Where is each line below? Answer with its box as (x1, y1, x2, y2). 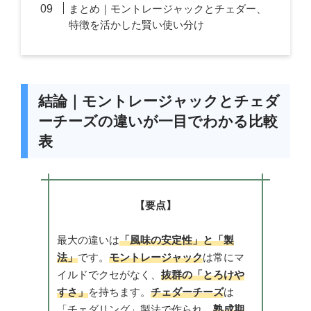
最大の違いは (56, 234, 119, 246)
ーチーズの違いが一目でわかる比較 (37, 113, 278, 130)
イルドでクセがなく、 (56, 269, 161, 281)
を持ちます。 (87, 286, 151, 299)
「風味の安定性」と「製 (119, 234, 234, 246)
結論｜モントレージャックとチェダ (37, 93, 280, 110)
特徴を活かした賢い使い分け (69, 19, 205, 31)
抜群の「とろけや (160, 269, 244, 281)
